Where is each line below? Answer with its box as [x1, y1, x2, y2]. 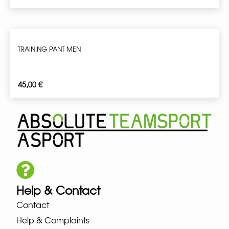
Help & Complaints [16, 213, 89, 226]
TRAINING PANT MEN [18, 44, 81, 54]
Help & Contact [16, 181, 101, 198]
